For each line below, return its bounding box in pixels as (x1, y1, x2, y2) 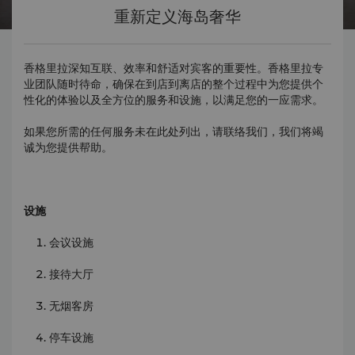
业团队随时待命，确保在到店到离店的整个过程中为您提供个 (24, 77, 323, 91)
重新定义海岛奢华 (114, 6, 241, 26)
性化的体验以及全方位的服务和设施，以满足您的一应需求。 (24, 93, 323, 107)
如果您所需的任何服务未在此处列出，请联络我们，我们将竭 (24, 124, 323, 139)
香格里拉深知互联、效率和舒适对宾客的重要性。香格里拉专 (24, 61, 323, 75)
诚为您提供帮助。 (24, 140, 113, 155)
